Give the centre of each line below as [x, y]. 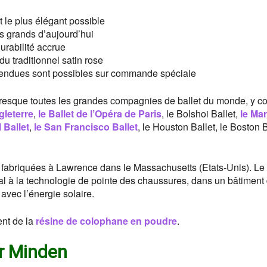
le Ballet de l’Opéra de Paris [100, 113]
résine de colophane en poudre [106, 221]
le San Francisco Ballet [86, 126]
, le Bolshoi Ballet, [201, 113]
